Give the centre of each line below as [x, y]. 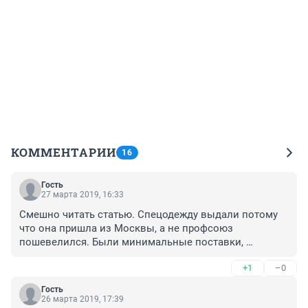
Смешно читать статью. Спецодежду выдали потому [148, 215]
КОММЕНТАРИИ [64, 153]
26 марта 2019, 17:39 [82, 299]
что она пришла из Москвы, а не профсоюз [126, 229]
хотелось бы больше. [72, 256]
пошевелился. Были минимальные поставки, [131, 242]
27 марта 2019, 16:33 [82, 195]
